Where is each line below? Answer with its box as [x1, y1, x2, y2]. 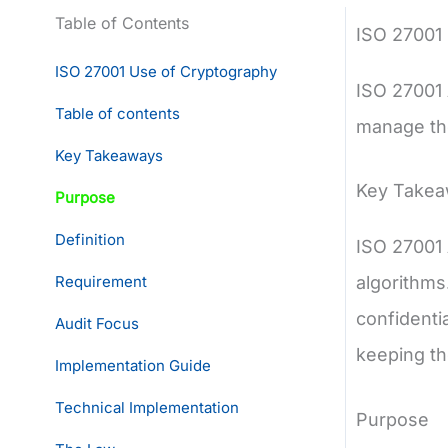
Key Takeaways [55, 145, 163, 165]
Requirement [55, 271, 147, 291]
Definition [55, 229, 125, 249]
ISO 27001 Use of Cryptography [55, 61, 277, 81]
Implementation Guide [55, 355, 211, 375]
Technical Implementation [55, 397, 239, 417]
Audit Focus [55, 313, 139, 333]
